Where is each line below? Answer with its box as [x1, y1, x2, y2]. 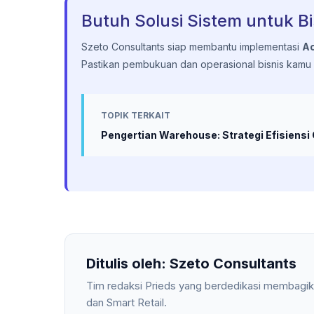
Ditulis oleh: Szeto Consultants [86, 255, 296, 272]
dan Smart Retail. [86, 296, 167, 309]
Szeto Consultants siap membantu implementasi [81, 41, 302, 53]
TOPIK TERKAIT [101, 110, 170, 121]
